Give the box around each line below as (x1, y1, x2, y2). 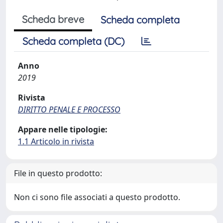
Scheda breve (22, 13, 84, 25)
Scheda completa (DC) (22, 35, 124, 47)
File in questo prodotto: (14, 168, 102, 179)
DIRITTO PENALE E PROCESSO (18, 104, 120, 115)
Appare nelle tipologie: (18, 124, 108, 135)
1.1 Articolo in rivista (18, 136, 94, 147)
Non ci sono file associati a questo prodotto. (14, 192, 180, 203)
